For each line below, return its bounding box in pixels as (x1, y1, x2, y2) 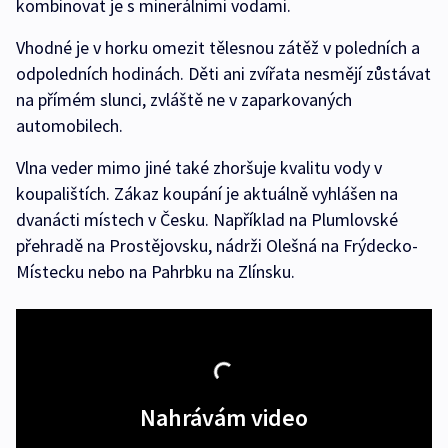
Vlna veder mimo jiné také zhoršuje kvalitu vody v (16, 156, 382, 179)
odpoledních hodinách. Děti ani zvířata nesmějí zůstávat (16, 62, 431, 85)
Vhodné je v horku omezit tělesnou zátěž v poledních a (16, 36, 420, 59)
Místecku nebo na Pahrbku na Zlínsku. (16, 260, 295, 283)
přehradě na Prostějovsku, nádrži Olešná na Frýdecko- (16, 234, 418, 257)
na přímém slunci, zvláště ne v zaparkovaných (16, 88, 352, 111)
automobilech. (16, 114, 123, 137)
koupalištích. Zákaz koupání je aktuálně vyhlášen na (16, 182, 398, 205)
